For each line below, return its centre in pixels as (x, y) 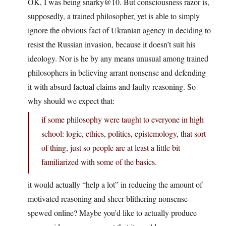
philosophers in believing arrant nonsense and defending (117, 72)
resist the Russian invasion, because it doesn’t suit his (111, 44)
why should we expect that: (71, 100)
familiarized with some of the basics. (99, 161)
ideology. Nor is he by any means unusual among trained (118, 58)
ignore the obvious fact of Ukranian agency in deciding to (119, 30)
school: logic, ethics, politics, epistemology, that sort (124, 133)
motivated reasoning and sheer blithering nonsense (108, 198)
